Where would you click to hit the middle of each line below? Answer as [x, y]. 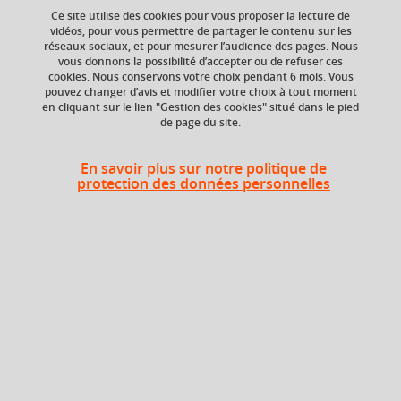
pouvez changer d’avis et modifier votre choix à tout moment [200, 91]
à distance [279, 217]
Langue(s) [84, 372]
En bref [50, 315]
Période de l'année [316, 55]
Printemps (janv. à [309, 75]
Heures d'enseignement [110, 163]
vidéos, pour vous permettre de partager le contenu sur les [200, 30]
